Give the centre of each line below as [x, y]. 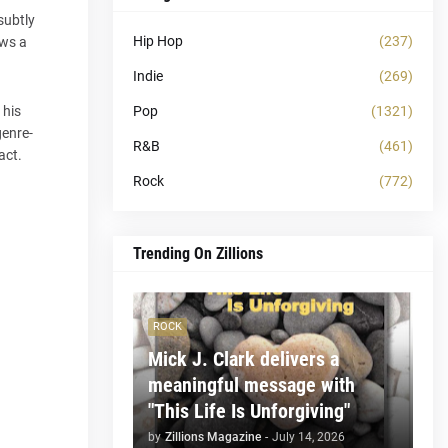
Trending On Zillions [198, 253]
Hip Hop [158, 40]
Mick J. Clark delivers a [243, 358]
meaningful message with [251, 384]
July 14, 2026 [308, 436]
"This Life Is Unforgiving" [249, 410]
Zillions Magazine [213, 436]
